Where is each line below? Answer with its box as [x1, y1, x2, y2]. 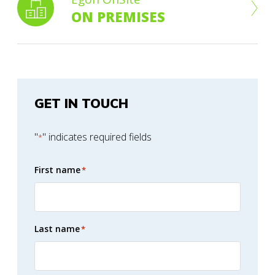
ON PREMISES [71, 7, 165, 26]
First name [34, 164, 80, 176]
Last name [34, 223, 80, 234]
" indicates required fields [42, 130, 152, 144]
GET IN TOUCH [34, 95, 128, 111]
